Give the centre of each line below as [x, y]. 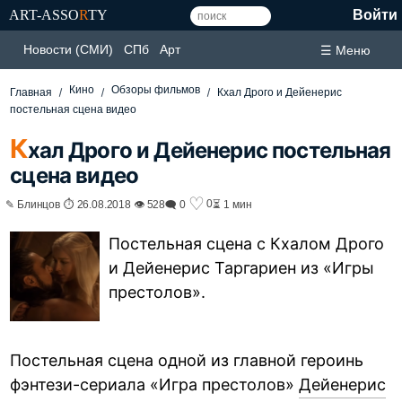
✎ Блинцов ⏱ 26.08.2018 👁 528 [86, 204]
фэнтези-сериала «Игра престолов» [155, 384]
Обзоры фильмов [156, 90]
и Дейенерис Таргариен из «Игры [242, 267]
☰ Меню [345, 50]
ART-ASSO [44, 15]
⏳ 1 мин [232, 204]
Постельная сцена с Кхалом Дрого [247, 243]
